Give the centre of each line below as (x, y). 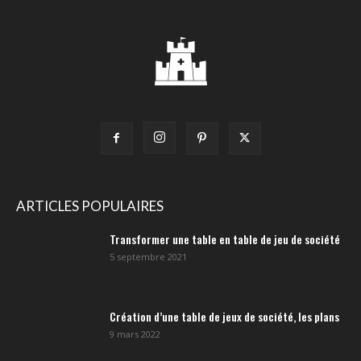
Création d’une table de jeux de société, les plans (224, 316)
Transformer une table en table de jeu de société (225, 239)
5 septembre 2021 (148, 256)
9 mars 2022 (135, 334)
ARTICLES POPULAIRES (90, 205)
